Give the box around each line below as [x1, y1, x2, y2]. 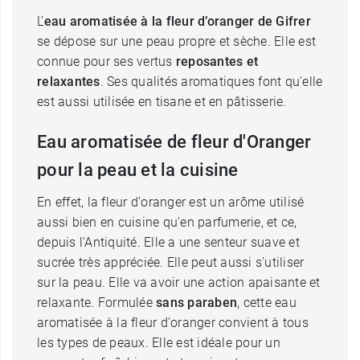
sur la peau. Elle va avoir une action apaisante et [37, 275, 321, 290]
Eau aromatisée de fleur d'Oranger [37, 132, 312, 152]
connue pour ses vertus [37, 54, 176, 69]
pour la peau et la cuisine [37, 160, 239, 180]
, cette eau [237, 295, 297, 310]
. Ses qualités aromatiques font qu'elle [100, 74, 323, 89]
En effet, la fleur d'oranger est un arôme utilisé [37, 194, 305, 210]
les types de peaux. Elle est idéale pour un [37, 335, 280, 350]
